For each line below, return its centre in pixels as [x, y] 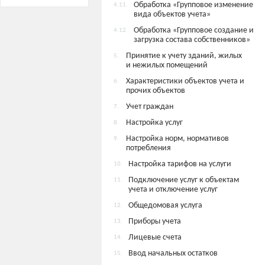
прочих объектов [156, 91]
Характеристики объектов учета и [185, 81]
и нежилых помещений [167, 65]
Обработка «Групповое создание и [194, 30]
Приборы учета [155, 221]
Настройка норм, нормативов [177, 138]
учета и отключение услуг [173, 189]
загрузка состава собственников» [192, 40]
